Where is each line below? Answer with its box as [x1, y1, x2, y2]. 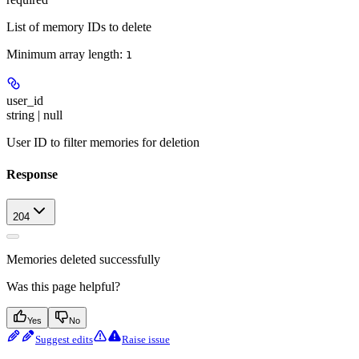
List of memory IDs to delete [6, 20, 151, 34]
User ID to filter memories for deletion [6, 135, 200, 150]
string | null [6, 108, 63, 123]
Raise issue [122, 333, 170, 345]
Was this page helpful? [6, 279, 120, 293]
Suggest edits [35, 333, 93, 345]
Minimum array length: [6, 47, 126, 62]
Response [6, 167, 58, 181]
